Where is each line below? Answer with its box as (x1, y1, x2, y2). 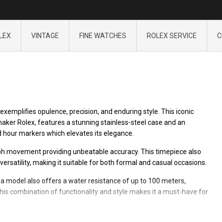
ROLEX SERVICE (146, 32, 197, 40)
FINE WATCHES (79, 32, 126, 40)
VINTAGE (31, 32, 59, 40)
